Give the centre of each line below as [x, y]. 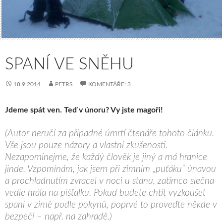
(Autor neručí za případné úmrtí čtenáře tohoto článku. [110, 133]
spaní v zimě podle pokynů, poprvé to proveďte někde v [111, 205]
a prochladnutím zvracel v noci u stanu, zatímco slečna [110, 181]
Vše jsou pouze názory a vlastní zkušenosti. [86, 145]
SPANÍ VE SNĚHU [69, 64]
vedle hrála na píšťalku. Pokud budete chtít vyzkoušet [105, 193]
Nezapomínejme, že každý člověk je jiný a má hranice [106, 157]
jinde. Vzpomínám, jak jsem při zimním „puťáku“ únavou [111, 169]
